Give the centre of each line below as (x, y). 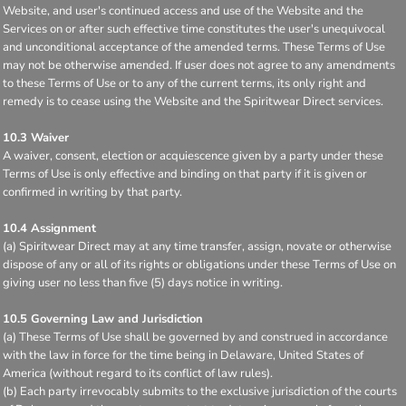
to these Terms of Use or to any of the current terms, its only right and (184, 83)
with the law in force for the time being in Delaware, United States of (183, 355)
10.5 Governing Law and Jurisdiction (103, 319)
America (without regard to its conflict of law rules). (138, 373)
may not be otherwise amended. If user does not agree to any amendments (199, 65)
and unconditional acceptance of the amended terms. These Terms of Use (194, 47)
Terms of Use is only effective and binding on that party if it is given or (185, 174)
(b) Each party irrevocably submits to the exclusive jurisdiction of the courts (200, 391)
